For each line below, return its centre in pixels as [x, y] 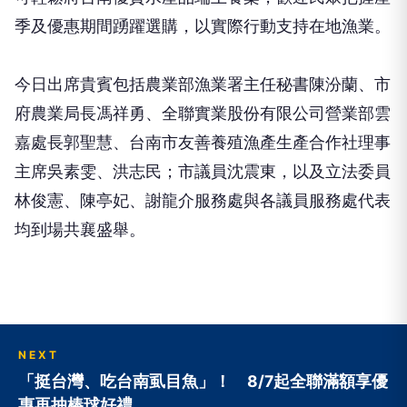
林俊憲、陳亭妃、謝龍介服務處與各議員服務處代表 [203, 201]
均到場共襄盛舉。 [80, 230]
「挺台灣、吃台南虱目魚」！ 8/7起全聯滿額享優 [203, 382]
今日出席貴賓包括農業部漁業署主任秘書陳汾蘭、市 [203, 84]
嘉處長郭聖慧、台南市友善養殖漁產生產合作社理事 [203, 143]
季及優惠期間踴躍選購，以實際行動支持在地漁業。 [203, 26]
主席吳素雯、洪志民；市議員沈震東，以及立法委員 [203, 172]
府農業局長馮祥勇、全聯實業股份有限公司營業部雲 [203, 114]
